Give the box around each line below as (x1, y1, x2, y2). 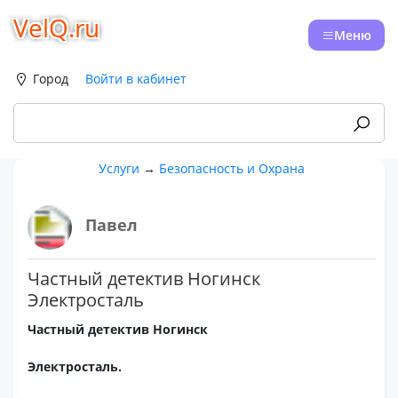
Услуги (99, 160, 140, 177)
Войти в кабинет (85, 70, 187, 87)
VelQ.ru (13, 11, 99, 44)
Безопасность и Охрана (159, 160, 306, 177)
